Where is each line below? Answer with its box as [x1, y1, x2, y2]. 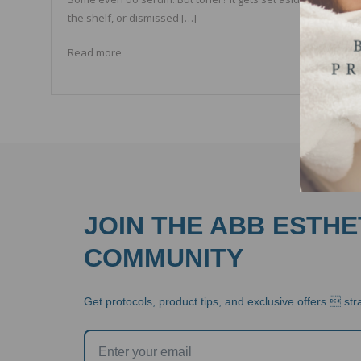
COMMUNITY [84, 243, 244, 273]
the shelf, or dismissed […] [67, 10, 197, 26]
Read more [67, 45, 122, 60]
